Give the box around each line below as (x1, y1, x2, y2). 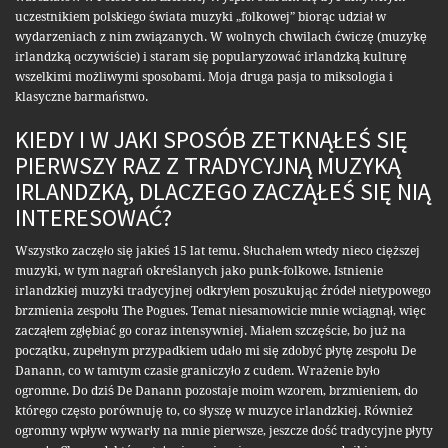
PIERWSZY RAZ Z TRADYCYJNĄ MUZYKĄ (15, 150, 401, 182)
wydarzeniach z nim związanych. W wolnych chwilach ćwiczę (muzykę (15, 30, 427, 45)
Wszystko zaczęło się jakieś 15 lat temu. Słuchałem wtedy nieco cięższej (15, 244, 420, 259)
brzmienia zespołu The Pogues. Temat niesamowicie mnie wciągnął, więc (15, 304, 426, 319)
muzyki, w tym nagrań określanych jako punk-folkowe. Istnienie (15, 264, 383, 279)
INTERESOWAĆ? (15, 202, 172, 234)
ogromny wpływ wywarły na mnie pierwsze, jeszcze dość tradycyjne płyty (15, 424, 433, 439)
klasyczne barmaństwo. (15, 90, 148, 105)
